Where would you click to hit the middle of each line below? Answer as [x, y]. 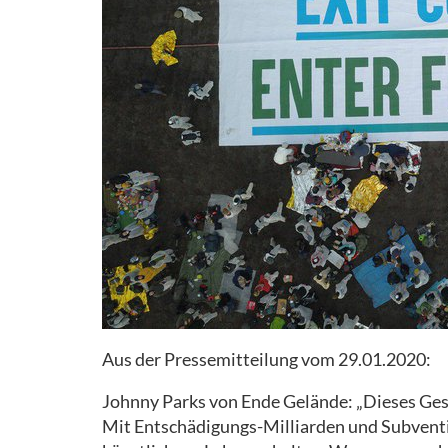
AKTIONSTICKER [100, 114]
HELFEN [69, 12]
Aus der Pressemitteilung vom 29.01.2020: [266, 359]
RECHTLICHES [91, 63]
